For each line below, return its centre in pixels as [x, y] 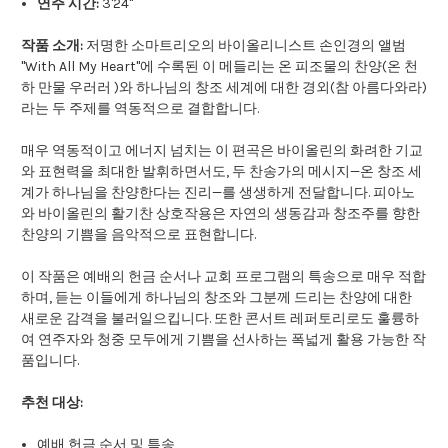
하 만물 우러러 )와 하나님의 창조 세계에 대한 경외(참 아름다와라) [224, 88]
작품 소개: [52, 46]
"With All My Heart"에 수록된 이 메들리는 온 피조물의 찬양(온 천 [219, 67]
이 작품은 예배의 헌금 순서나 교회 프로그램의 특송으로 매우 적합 [223, 277]
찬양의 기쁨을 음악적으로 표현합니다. [138, 235]
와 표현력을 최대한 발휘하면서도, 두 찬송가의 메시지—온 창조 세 [221, 172]
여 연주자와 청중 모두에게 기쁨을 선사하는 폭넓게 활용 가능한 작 [223, 340]
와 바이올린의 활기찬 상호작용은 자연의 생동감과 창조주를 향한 [220, 214]
